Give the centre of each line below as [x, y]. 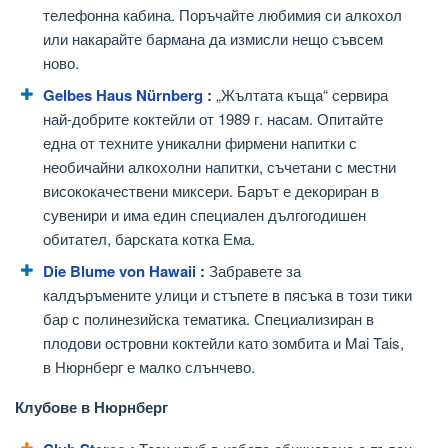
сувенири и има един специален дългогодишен [204, 214]
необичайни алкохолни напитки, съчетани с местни [219, 166]
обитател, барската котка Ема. [149, 238]
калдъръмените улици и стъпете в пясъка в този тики [227, 294]
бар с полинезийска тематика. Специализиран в [208, 318]
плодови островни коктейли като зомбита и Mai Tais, [223, 342]
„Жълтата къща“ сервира [300, 94]
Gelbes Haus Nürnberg [123, 94]
